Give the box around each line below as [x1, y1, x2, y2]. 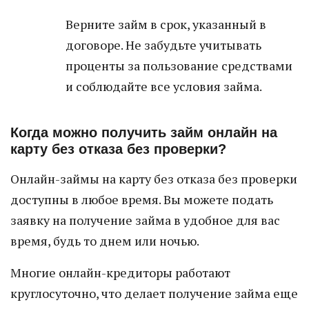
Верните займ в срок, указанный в [66, 16, 266, 32]
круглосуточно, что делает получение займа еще [10, 285, 298, 301]
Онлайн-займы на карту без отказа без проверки [10, 170, 297, 187]
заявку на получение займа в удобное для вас [10, 212, 280, 228]
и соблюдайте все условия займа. [66, 78, 262, 94]
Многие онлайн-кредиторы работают [10, 264, 230, 281]
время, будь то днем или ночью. [10, 232, 199, 249]
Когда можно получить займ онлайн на [10, 125, 277, 140]
